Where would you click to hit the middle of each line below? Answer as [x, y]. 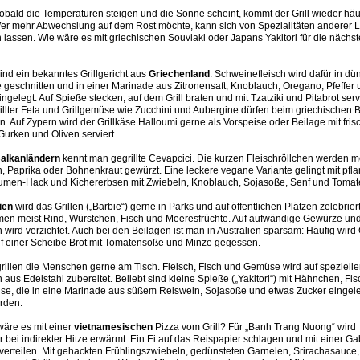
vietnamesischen [115, 327]
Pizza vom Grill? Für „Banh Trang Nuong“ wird [256, 327]
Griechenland [179, 74]
